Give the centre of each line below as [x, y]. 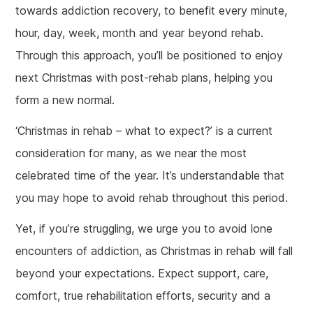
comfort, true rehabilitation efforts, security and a [143, 296]
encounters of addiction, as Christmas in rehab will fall [154, 251]
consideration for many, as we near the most [131, 153]
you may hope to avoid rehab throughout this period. [152, 198]
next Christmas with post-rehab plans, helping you [144, 78]
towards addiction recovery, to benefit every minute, [152, 10]
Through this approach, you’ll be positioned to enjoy [150, 55]
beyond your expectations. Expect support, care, [142, 273]
